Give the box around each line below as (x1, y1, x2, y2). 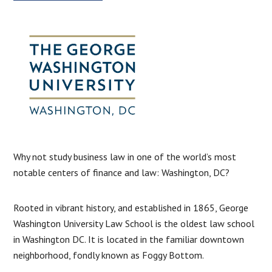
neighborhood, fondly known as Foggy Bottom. (13, 248, 205, 261)
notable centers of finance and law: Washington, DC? (13, 166, 233, 178)
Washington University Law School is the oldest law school (13, 217, 255, 229)
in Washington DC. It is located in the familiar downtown (13, 233, 245, 245)
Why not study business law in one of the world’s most (13, 150, 237, 163)
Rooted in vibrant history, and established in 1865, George (13, 201, 249, 214)
